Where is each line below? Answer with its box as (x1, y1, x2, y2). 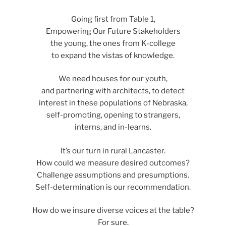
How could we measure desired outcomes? (36, 158, 190, 167)
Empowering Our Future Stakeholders (45, 26, 181, 36)
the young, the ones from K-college (50, 38, 176, 48)
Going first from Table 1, (71, 14, 155, 24)
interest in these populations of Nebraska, (38, 98, 188, 108)
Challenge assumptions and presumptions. (37, 170, 189, 180)
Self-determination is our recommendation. (35, 182, 191, 192)
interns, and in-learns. (75, 123, 151, 132)
